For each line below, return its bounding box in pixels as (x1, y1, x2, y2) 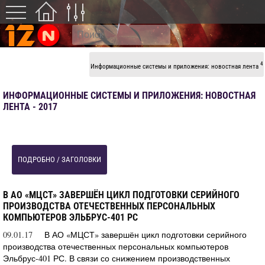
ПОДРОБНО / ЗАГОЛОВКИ (18, 154, 101, 164)
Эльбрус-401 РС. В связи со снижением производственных (3, 252, 230, 264)
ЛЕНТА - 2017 (3, 101, 57, 112)
